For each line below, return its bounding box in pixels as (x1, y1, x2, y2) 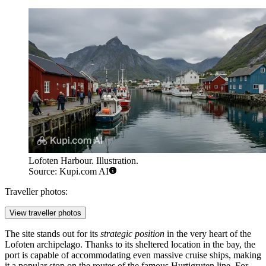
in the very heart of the (164, 229, 251, 239)
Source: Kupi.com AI (28, 166, 109, 177)
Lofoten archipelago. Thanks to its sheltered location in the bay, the (5, 239, 255, 250)
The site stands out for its (5, 229, 100, 239)
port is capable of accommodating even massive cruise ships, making (5, 250, 261, 261)
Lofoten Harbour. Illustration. (28, 156, 138, 166)
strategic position (100, 229, 164, 239)
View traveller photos (9, 208, 81, 218)
